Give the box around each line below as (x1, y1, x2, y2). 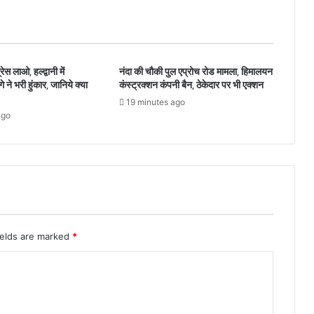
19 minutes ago (125, 97, 185, 108)
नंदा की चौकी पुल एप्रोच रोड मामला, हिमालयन (118, 62, 273, 81)
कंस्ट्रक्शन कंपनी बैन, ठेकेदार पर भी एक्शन (118, 76, 264, 95)
